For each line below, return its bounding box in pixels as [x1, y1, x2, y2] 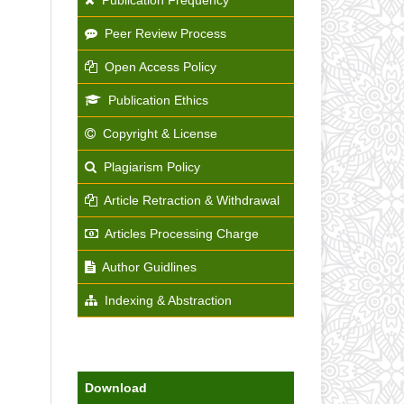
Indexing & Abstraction [105, 292, 232, 308]
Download [85, 380, 147, 395]
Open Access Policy [105, 59, 216, 74]
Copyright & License [103, 125, 217, 141]
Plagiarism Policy [104, 159, 200, 174]
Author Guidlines [102, 259, 197, 274]
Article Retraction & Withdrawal [104, 192, 280, 207]
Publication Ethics [108, 92, 208, 107]
